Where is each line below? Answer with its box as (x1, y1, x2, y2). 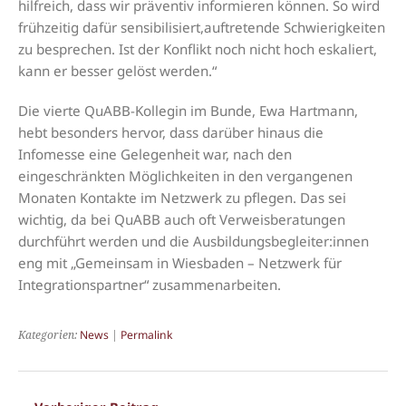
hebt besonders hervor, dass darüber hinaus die (18, 123, 324, 142)
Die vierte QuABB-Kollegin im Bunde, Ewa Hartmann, (18, 101, 358, 121)
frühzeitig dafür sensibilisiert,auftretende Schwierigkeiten (18, 18, 385, 37)
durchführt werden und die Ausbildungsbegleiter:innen (18, 232, 369, 251)
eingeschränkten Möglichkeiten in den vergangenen (18, 167, 353, 186)
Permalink (121, 327, 172, 343)
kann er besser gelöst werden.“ (18, 62, 217, 81)
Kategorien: (18, 327, 80, 343)
